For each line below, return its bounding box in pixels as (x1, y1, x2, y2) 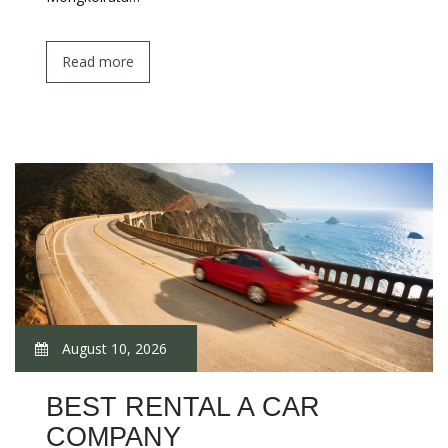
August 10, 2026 (58, 339, 167, 358)
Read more (62, 52, 134, 71)
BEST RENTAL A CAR (46, 392, 320, 422)
